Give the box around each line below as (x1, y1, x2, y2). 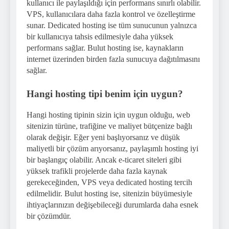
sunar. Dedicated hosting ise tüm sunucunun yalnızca (27, 21, 197, 30)
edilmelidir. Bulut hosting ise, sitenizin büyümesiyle (27, 189, 192, 198)
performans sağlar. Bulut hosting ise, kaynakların (27, 43, 184, 52)
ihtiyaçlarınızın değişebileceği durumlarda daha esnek (27, 200, 198, 209)
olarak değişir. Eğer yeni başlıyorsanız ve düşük (27, 132, 180, 142)
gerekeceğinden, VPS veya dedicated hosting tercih (27, 177, 192, 187)
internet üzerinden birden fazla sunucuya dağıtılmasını (27, 55, 200, 63)
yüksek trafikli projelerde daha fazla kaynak (27, 166, 167, 175)
